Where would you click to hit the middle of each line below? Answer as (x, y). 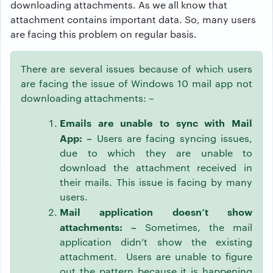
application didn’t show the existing (156, 242)
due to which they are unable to (156, 153)
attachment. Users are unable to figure (156, 256)
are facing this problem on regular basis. (104, 34)
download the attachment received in (156, 167)
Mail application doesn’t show (156, 211)
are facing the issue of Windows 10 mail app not (136, 83)
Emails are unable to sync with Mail (156, 122)
